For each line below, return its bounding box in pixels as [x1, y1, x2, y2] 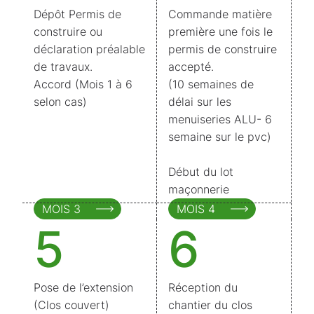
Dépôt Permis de [34, 7, 121, 21]
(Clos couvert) [34, 298, 109, 312]
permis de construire [168, 42, 277, 56]
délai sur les [168, 95, 231, 109]
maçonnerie [168, 182, 229, 196]
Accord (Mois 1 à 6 [34, 77, 132, 91]
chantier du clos [168, 298, 252, 312]
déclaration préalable [34, 42, 145, 56]
